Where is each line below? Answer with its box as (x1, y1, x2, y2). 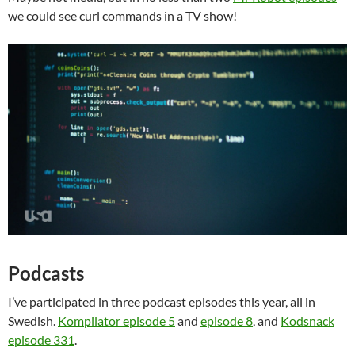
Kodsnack (281, 313, 334, 329)
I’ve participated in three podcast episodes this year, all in (8, 294, 315, 310)
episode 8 (200, 313, 253, 329)
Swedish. (8, 313, 58, 329)
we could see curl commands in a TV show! (8, 8, 237, 24)
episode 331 (8, 332, 74, 348)
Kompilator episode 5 (58, 313, 175, 329)
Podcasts (8, 261, 84, 285)
